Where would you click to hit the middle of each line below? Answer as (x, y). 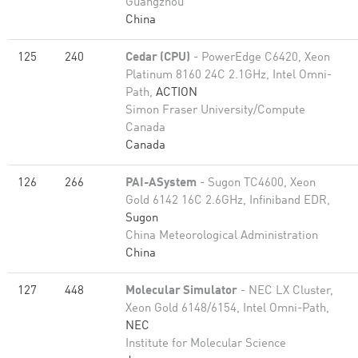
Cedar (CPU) (158, 58)
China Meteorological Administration (222, 236)
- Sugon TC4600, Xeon (256, 183)
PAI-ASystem (161, 183)
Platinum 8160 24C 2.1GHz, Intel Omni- (229, 76)
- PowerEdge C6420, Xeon (260, 58)
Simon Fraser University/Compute (215, 111)
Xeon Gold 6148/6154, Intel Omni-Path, (227, 309)
